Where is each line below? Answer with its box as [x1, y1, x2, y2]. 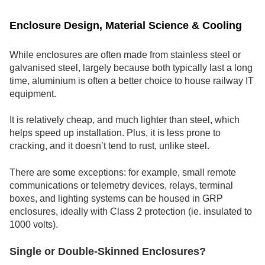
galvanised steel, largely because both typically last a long [9, 62, 253, 73]
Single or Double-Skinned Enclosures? [9, 245, 206, 258]
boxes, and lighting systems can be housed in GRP [9, 193, 223, 203]
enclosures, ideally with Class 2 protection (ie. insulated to [9, 206, 252, 216]
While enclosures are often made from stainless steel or [9, 49, 241, 60]
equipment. [9, 88, 56, 99]
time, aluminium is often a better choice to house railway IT [9, 75, 254, 86]
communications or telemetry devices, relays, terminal [9, 180, 233, 190]
